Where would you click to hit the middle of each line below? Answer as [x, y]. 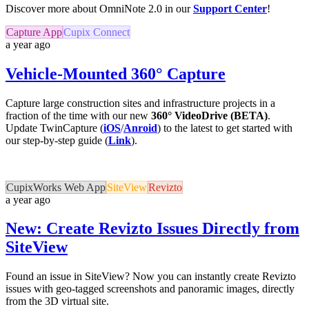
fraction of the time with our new [78, 115]
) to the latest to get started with [225, 128]
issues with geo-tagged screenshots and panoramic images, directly [150, 289]
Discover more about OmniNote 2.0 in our [99, 8]
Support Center [230, 8]
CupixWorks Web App [56, 187]
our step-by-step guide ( [57, 140]
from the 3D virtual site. [57, 301]
